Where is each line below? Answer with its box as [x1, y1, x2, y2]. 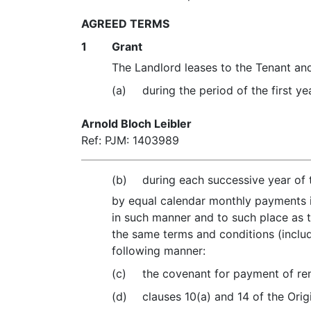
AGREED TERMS [81, 17, 169, 31]
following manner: [112, 244, 206, 258]
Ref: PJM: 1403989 [81, 133, 179, 147]
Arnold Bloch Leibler [81, 117, 192, 131]
